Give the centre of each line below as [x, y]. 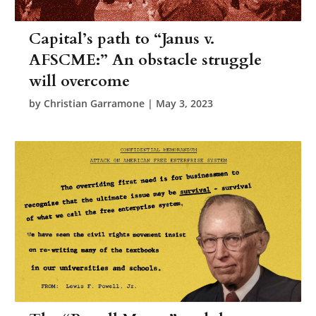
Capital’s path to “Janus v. [122, 38]
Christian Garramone [95, 103]
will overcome [80, 81]
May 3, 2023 [185, 103]
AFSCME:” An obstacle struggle [146, 60]
